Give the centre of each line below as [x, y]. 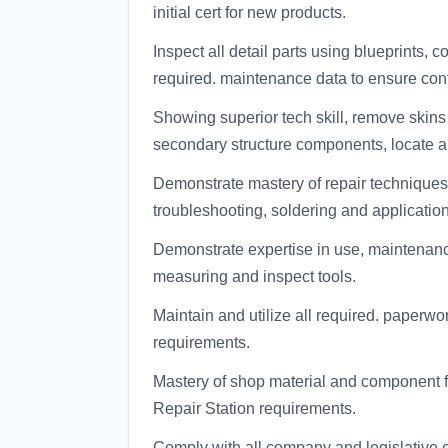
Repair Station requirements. [254, 408]
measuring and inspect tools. [254, 276]
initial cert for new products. [249, 12]
